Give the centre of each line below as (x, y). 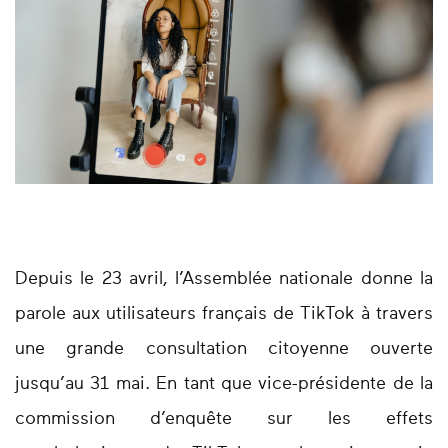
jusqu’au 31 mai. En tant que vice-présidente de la (224, 384)
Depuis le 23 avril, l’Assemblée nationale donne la (224, 279)
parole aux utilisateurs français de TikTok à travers (224, 314)
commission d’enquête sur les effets (224, 419)
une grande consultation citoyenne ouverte (224, 349)
